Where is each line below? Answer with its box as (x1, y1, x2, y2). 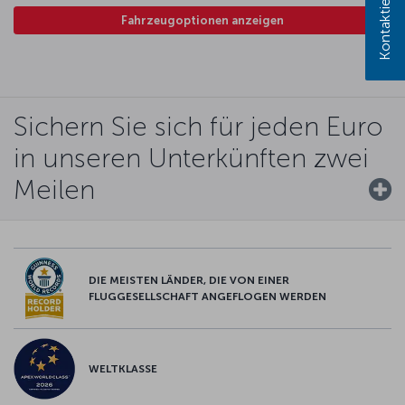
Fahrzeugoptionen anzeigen (121, 13, 284, 27)
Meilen (14, 173, 95, 206)
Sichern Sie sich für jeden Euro (14, 109, 383, 143)
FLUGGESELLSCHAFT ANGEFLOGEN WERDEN (89, 289, 326, 303)
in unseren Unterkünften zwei (14, 141, 369, 174)
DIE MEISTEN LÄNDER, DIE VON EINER (89, 273, 289, 287)
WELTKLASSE (89, 362, 157, 375)
